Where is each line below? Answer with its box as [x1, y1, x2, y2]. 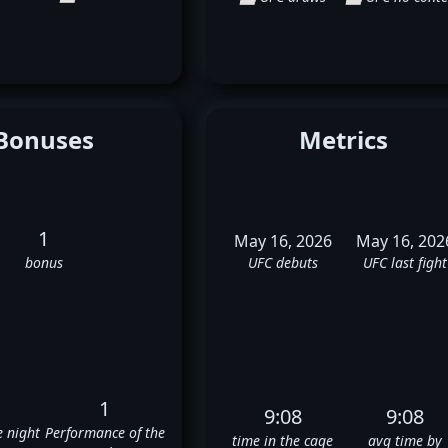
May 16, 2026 [233, 230, 332, 253]
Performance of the [44, 422, 165, 442]
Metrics [299, 123, 389, 157]
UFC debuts [247, 253, 318, 273]
